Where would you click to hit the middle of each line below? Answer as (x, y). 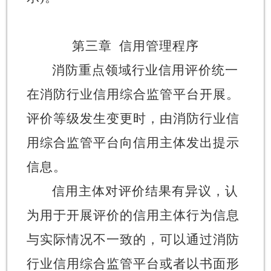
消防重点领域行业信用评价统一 (145, 70)
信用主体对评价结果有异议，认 (145, 191)
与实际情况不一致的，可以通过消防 (133, 239)
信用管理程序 (159, 46)
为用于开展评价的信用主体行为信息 (133, 215)
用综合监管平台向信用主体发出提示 (133, 142)
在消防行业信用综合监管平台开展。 (133, 94)
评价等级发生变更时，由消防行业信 (133, 118)
